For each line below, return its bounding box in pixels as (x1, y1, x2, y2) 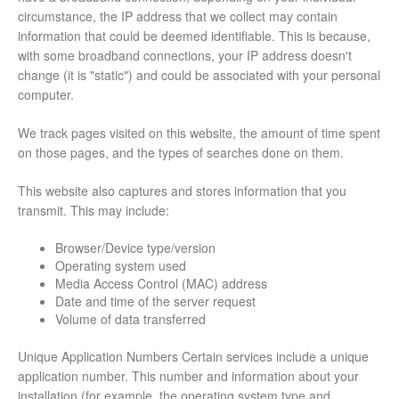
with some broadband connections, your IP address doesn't (18, 46, 352, 65)
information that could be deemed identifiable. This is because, (18, 27, 370, 45)
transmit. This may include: (18, 201, 169, 220)
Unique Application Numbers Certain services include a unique (18, 347, 369, 366)
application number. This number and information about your (18, 367, 359, 386)
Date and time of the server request (55, 292, 256, 311)
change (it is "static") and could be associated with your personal (18, 66, 380, 85)
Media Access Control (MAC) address (55, 274, 267, 293)
